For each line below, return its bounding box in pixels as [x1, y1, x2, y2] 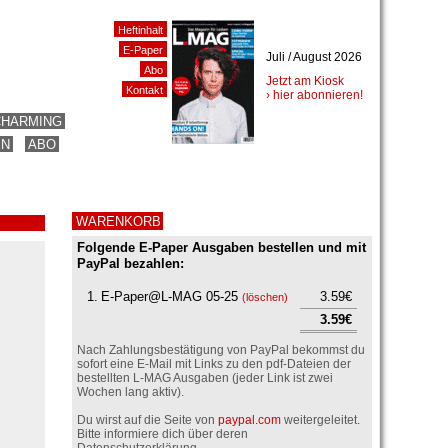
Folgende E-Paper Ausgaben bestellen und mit [77, 240, 366, 256]
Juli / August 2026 [266, 50, 362, 64]
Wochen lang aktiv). [77, 384, 184, 399]
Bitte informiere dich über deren [77, 426, 248, 441]
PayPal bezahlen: [77, 256, 184, 272]
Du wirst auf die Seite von [77, 412, 218, 427]
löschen [246, 291, 284, 304]
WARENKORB [76, 214, 161, 230]
